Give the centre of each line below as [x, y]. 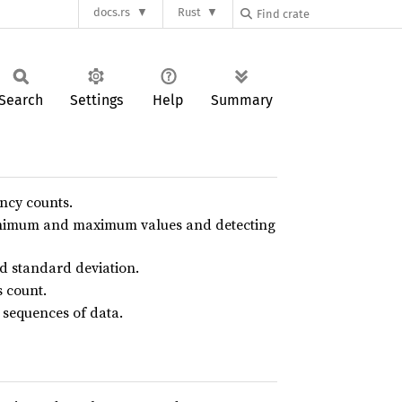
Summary [242, 100]
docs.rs [112, 13]
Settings [96, 100]
